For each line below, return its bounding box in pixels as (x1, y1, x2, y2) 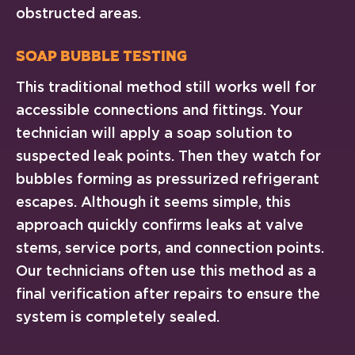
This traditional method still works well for (16, 78, 316, 96)
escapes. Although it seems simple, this (16, 193, 291, 211)
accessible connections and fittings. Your (16, 101, 303, 119)
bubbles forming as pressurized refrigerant (16, 170, 319, 188)
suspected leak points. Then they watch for (16, 147, 321, 165)
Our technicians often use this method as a (16, 262, 316, 280)
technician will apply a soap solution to (16, 124, 292, 142)
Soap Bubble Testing (16, 49, 187, 64)
